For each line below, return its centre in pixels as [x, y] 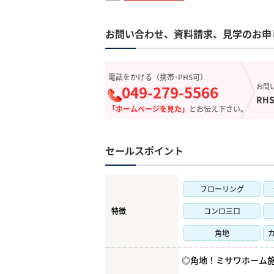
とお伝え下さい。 [218, 109]
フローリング [222, 189]
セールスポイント [144, 150]
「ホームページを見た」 [149, 109]
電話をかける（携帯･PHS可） [158, 77]
